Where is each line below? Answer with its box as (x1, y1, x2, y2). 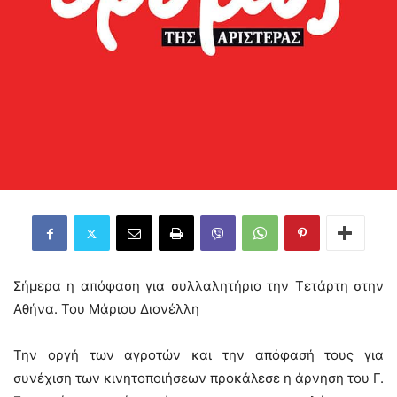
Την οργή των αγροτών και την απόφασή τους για (13, 346, 384, 363)
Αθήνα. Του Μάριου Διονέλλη (13, 300, 199, 317)
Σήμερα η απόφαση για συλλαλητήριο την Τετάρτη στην (13, 277, 384, 294)
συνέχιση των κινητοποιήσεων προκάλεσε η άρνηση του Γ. (13, 370, 384, 386)
